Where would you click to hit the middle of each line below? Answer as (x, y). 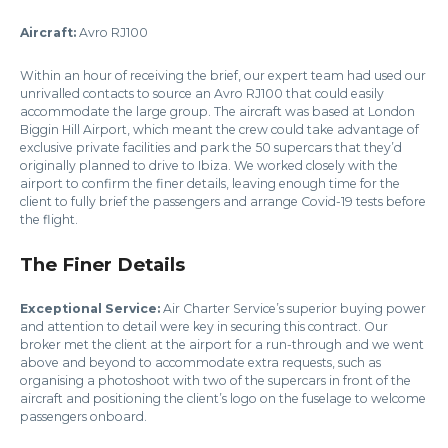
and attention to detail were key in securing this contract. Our (204, 326)
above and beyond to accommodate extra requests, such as (200, 362)
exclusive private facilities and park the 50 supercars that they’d (211, 147)
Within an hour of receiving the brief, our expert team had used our (223, 75)
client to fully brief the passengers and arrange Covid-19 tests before (223, 201)
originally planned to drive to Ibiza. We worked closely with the (209, 165)
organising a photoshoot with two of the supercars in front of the (215, 380)
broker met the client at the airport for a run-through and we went (222, 344)
